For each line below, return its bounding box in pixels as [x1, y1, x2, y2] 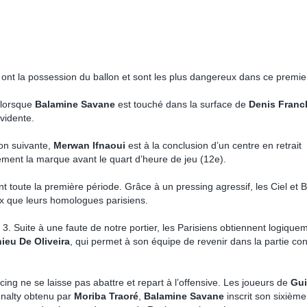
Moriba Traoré [74, 291, 138, 302]
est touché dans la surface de [115, 99, 249, 110]
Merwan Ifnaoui [53, 140, 125, 151]
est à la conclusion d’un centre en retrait [125, 140, 302, 151]
